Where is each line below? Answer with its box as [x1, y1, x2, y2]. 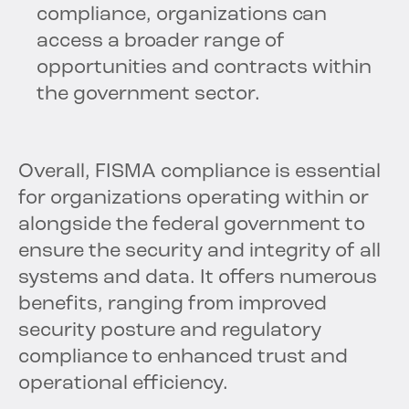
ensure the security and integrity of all [18, 241, 381, 263]
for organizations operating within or [18, 188, 369, 210]
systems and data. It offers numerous [18, 267, 377, 289]
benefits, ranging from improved [18, 294, 327, 316]
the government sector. [37, 84, 260, 106]
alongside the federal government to [18, 215, 365, 236]
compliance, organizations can [37, 5, 327, 26]
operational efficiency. [18, 373, 228, 395]
